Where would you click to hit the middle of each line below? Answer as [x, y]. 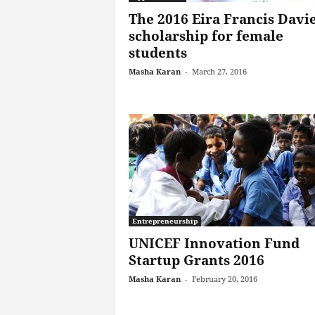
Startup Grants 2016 [196, 260]
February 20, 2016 [224, 279]
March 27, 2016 [219, 71]
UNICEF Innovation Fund [214, 243]
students [157, 53]
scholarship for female [206, 36]
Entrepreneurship [165, 221]
